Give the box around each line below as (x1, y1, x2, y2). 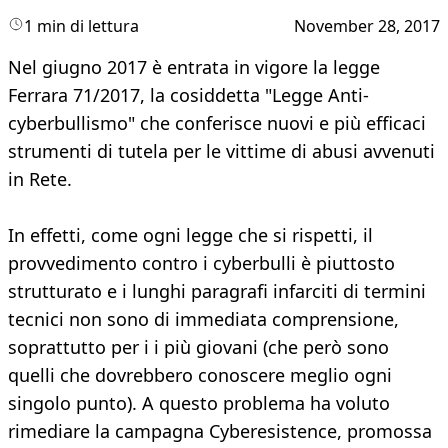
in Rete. (8, 167, 72, 192)
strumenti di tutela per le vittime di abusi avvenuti (8, 139, 435, 164)
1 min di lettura (24, 15, 139, 38)
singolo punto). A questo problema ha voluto (8, 391, 390, 416)
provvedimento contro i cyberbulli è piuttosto (8, 251, 395, 276)
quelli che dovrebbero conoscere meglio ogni (8, 363, 392, 388)
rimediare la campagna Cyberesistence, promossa (8, 419, 432, 444)
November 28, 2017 (294, 15, 440, 38)
